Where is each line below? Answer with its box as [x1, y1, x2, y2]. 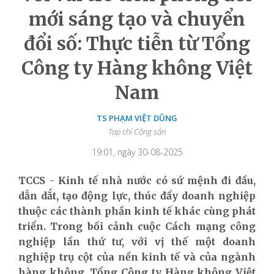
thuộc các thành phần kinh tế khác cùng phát [18, 204, 256, 217]
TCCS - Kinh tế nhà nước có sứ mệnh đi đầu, [18, 174, 256, 187]
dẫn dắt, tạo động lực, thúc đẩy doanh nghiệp [18, 189, 256, 202]
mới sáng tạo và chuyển [29, 7, 245, 31]
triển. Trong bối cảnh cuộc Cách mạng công [18, 220, 256, 232]
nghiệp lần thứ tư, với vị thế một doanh [18, 235, 256, 248]
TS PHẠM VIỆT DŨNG [97, 112, 177, 124]
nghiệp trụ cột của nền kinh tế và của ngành [18, 250, 256, 263]
